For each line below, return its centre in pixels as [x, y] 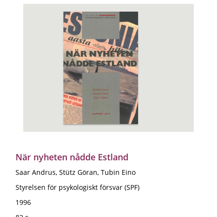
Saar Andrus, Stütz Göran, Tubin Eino [76, 172]
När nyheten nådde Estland [72, 157]
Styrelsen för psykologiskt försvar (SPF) [77, 187]
